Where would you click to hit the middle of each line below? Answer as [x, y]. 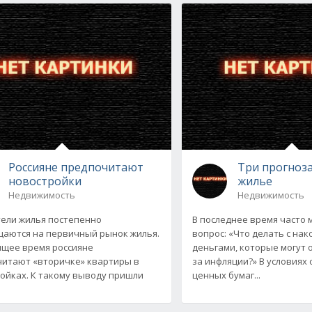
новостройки [45, 181]
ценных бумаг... [227, 275]
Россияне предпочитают [76, 167]
